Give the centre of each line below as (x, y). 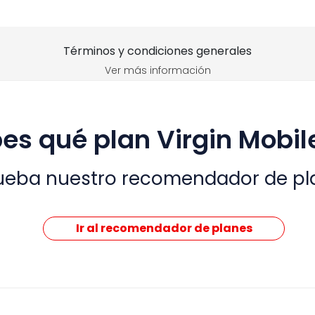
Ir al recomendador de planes (164, 228)
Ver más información (157, 70)
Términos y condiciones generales (157, 51)
